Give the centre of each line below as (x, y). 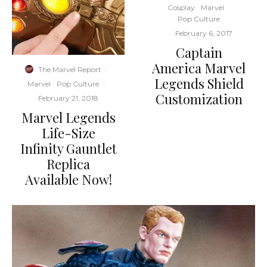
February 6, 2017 (204, 33)
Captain (199, 53)
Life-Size (68, 133)
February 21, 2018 (68, 98)
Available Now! (68, 179)
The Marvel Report (70, 69)
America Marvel (199, 68)
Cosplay (181, 8)
